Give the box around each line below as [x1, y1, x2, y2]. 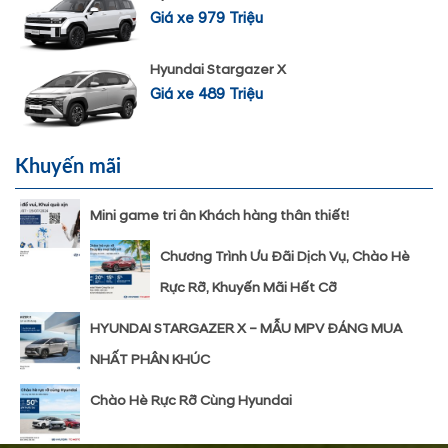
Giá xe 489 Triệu [150, 85, 263, 105]
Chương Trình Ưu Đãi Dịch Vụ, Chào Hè [160, 247, 410, 265]
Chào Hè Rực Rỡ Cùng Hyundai [90, 391, 292, 409]
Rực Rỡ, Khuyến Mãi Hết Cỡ [160, 278, 337, 296]
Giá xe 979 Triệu [150, 8, 263, 28]
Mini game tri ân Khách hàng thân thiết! [90, 206, 349, 224]
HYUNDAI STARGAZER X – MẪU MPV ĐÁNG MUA [90, 319, 402, 337]
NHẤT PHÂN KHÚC [90, 350, 210, 368]
